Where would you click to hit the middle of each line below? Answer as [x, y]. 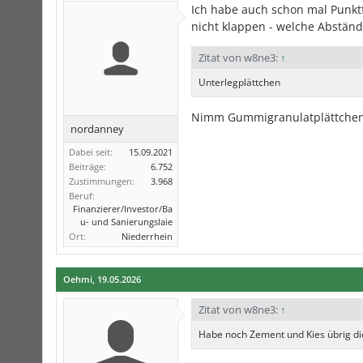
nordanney [97, 129]
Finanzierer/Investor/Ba [123, 209]
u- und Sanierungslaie [126, 222]
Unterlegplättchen [239, 83]
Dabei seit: [91, 152]
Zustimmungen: [102, 181]
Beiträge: [88, 167]
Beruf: [82, 196]
